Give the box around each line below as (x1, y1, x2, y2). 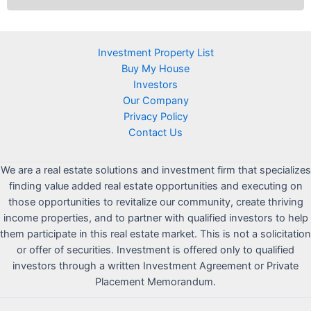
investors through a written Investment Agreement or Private (12, 260, 299, 272)
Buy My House (121, 62, 190, 75)
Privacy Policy (123, 110, 188, 123)
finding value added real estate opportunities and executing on (8, 180, 303, 192)
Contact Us (128, 126, 183, 139)
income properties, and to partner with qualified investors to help (3, 212, 308, 224)
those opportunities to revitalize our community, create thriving (8, 196, 303, 208)
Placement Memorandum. (95, 276, 216, 288)
